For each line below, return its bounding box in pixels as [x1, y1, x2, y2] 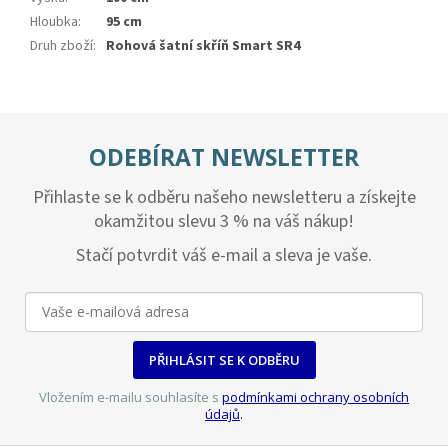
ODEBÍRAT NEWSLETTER [89, 141, 359, 174]
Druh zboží [30, 36, 93, 57]
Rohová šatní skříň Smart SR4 [106, 36, 300, 57]
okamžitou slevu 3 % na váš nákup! [94, 209, 354, 235]
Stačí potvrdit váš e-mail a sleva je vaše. [76, 243, 372, 269]
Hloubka [30, 12, 78, 33]
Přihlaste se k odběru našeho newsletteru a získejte [32, 185, 416, 211]
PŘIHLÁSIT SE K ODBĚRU [148, 351, 300, 370]
